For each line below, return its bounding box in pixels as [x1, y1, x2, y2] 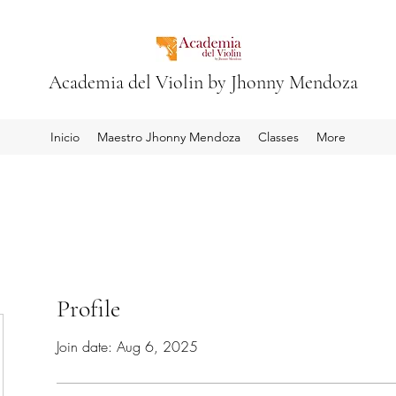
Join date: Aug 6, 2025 [57, 337, 198, 356]
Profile [57, 293, 120, 324]
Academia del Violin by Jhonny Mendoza [48, 71, 358, 94]
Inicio [50, 129, 80, 145]
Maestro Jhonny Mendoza [97, 129, 240, 145]
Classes [258, 129, 299, 145]
